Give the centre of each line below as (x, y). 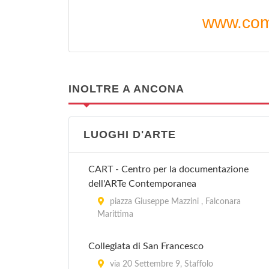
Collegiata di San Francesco (146, 246)
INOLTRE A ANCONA (126, 89)
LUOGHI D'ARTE (130, 134)
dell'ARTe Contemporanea (142, 184)
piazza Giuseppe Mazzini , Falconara (174, 202)
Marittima (115, 214)
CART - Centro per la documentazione (168, 169)
